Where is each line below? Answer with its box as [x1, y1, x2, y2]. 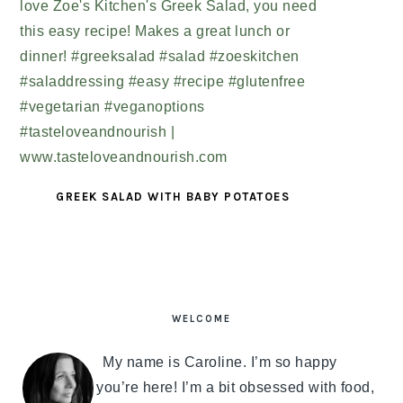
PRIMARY [20, 278, 113, 299]
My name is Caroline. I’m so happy [103, 354, 337, 371]
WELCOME [172, 313, 231, 326]
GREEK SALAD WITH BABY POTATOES [56, 190, 291, 204]
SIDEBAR [20, 300, 110, 320]
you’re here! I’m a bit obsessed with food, [96, 380, 375, 396]
